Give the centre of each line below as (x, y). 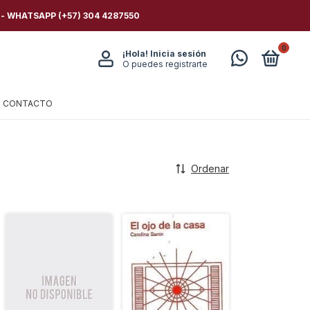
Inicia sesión (178, 54)
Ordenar (210, 168)
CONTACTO (28, 103)
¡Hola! (136, 54)
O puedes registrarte (165, 64)
